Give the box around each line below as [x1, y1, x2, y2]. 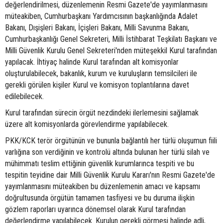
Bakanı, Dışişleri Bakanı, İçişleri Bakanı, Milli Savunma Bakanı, [5, 23, 189, 33]
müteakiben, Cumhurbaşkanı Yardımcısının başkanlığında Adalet [5, 11, 198, 21]
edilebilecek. [5, 92, 44, 102]
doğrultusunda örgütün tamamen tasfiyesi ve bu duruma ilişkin [5, 193, 195, 203]
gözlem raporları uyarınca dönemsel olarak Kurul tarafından [5, 205, 186, 215]
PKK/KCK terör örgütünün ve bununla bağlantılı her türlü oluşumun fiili [5, 136, 217, 146]
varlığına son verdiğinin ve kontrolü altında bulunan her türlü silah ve [5, 147, 210, 157]
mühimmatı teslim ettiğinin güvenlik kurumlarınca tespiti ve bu [5, 159, 194, 169]
